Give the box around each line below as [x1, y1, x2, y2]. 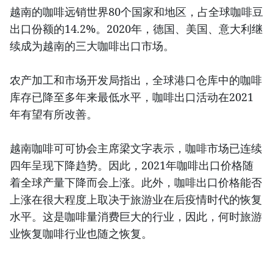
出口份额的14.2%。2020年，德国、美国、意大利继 [10, 21, 263, 36]
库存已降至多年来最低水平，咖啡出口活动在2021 [10, 89, 253, 104]
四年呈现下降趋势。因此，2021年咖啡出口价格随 [10, 157, 253, 172]
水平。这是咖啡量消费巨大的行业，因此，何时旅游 [10, 208, 262, 224]
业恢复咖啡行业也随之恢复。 [10, 225, 158, 241]
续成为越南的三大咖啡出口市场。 [10, 38, 180, 53]
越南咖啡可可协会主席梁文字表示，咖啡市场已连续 [10, 140, 262, 155]
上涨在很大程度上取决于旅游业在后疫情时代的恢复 [10, 191, 262, 207]
